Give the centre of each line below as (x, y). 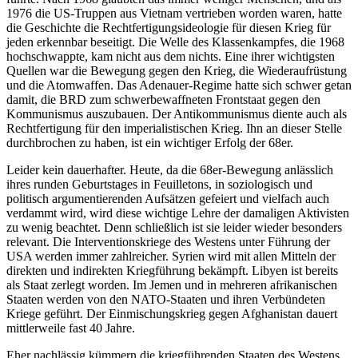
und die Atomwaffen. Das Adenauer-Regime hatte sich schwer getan (179, 85)
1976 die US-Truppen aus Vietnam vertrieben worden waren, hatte (174, 13)
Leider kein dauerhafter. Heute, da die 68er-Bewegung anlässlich (170, 169)
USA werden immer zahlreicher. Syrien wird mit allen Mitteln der (171, 256)
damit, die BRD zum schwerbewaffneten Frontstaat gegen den (163, 99)
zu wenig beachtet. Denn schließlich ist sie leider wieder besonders (174, 227)
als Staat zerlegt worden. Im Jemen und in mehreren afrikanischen (172, 284)
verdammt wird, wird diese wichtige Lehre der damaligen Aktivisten (178, 213)
